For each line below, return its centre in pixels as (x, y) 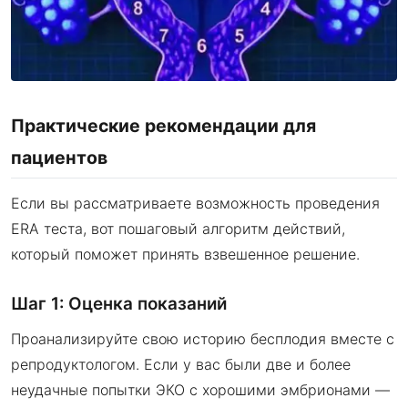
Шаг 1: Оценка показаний (119, 303)
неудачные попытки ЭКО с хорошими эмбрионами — (200, 389)
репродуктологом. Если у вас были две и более (181, 364)
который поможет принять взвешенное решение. (185, 254)
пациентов (59, 157)
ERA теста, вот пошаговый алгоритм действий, (178, 228)
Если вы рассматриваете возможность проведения (195, 203)
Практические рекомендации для (163, 125)
